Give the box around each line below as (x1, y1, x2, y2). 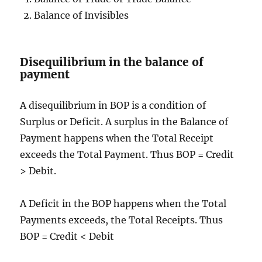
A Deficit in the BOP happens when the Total (20, 197, 227, 209)
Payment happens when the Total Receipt (20, 132, 214, 144)
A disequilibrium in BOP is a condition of (20, 99, 206, 111)
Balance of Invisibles (34, 9, 129, 21)
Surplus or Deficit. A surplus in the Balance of (20, 115, 229, 127)
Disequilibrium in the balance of (20, 54, 204, 69)
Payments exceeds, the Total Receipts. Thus (20, 213, 223, 226)
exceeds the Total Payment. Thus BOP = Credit (20, 148, 235, 160)
